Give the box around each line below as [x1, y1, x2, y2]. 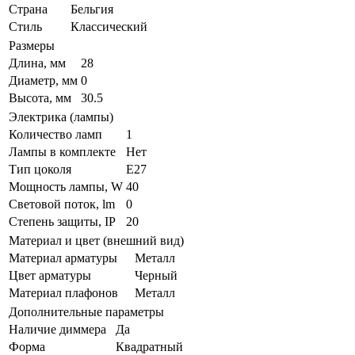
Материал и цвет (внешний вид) [9, 234, 184, 248]
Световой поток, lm [9, 197, 115, 212]
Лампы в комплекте [9, 145, 116, 159]
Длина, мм [9, 56, 66, 71]
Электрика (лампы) [9, 110, 113, 124]
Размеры [9, 39, 55, 53]
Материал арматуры [9, 251, 117, 265]
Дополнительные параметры [9, 305, 164, 319]
